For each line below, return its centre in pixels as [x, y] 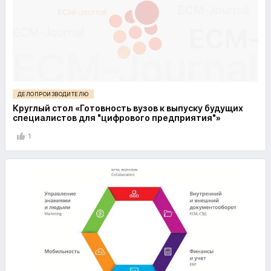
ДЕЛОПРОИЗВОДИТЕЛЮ [53, 94]
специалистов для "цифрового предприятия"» [117, 118]
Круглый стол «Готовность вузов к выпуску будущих [128, 108]
